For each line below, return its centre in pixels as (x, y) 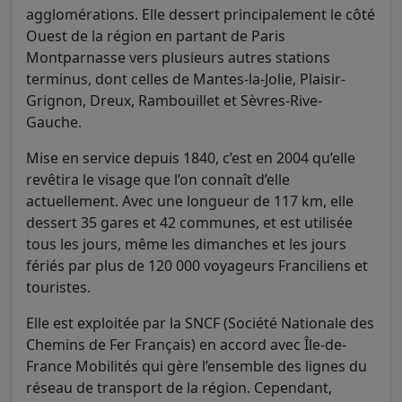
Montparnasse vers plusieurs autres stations (178, 57)
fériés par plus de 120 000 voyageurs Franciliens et (197, 266)
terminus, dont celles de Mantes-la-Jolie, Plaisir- (186, 79)
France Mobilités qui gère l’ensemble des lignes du (197, 366)
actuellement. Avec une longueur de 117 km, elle (190, 201)
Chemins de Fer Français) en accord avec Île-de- (186, 345)
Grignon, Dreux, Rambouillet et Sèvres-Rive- (174, 100)
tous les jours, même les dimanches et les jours (186, 244)
